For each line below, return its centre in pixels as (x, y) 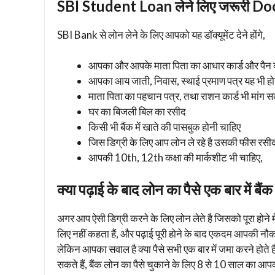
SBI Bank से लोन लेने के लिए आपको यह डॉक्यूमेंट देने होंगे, (161, 34)
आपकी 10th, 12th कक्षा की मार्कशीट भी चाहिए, (176, 158)
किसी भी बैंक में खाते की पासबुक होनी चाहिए (165, 127)
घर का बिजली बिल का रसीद (137, 112)
